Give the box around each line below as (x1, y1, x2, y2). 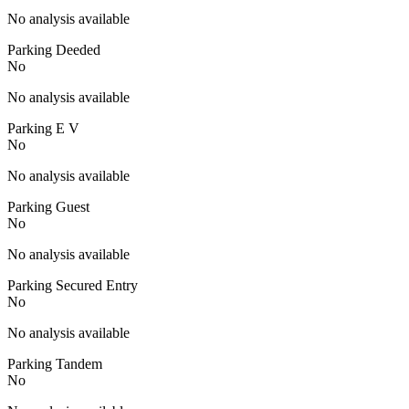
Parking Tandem (7, 355, 102, 372)
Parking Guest (7, 198, 89, 215)
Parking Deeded (7, 41, 100, 58)
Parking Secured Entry (7, 277, 138, 293)
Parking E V (7, 120, 79, 136)
